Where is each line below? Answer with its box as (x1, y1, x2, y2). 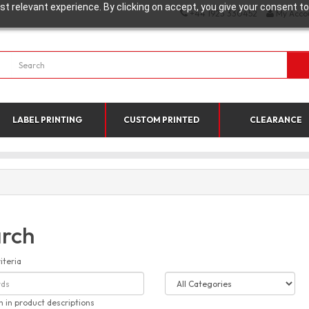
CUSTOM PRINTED (123, 114, 200, 125)
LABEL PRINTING (12, 114, 83, 125)
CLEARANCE (250, 114, 303, 125)
